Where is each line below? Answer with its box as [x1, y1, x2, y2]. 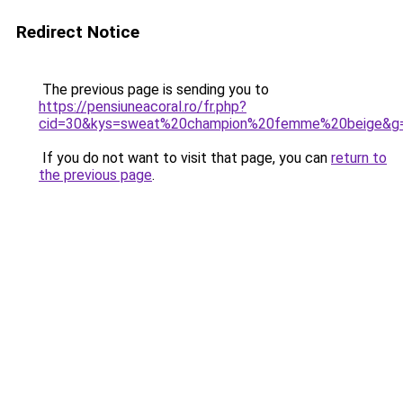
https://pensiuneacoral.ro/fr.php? [39, 98, 246, 115]
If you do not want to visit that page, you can [39, 149, 331, 166]
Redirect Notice [16, 22, 139, 42]
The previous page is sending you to [39, 81, 269, 98]
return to [331, 149, 387, 166]
